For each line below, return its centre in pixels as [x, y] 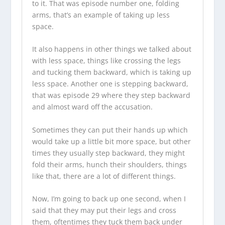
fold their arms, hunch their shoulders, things [109, 164]
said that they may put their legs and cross [104, 210]
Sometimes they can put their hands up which [110, 130]
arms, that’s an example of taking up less [101, 15]
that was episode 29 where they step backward [111, 95]
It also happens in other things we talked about [111, 49]
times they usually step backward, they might [108, 153]
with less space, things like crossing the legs [106, 61]
